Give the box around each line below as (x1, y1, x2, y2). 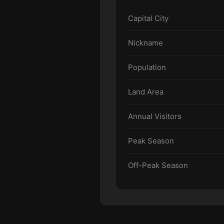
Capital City (128, 13, 168, 23)
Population (128, 62, 166, 72)
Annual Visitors (128, 111, 181, 121)
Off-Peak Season (128, 160, 188, 170)
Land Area (128, 87, 163, 96)
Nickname (128, 38, 163, 47)
